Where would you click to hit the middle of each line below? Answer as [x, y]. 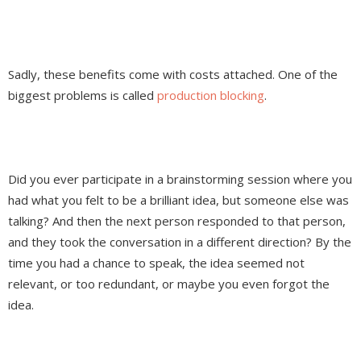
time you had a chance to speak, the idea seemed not [156, 263]
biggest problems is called [83, 95]
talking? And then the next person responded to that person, [177, 221]
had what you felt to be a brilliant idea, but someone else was [178, 200]
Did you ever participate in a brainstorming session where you [180, 179]
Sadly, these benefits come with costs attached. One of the [173, 75]
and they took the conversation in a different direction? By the [180, 242]
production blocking [211, 95]
